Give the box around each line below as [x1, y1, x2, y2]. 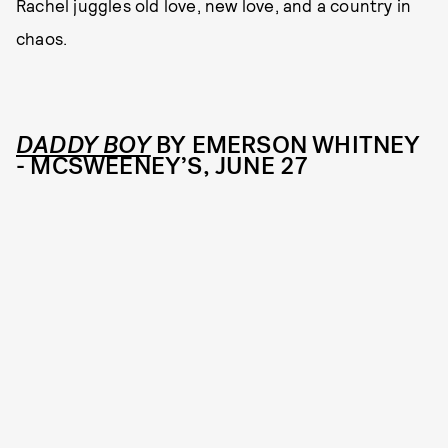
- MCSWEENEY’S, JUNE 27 [16, 149, 309, 182]
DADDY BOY [16, 128, 151, 161]
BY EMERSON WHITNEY [150, 128, 421, 161]
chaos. [16, 27, 68, 48]
